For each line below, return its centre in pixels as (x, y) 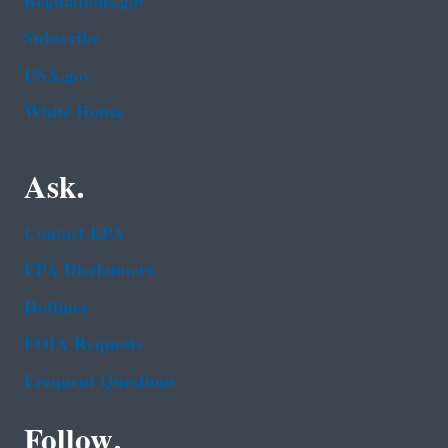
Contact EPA (74, 233)
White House (74, 112)
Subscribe (62, 38)
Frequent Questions (100, 381)
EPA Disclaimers (89, 270)
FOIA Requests (83, 344)
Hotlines (56, 307)
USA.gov (57, 75)
